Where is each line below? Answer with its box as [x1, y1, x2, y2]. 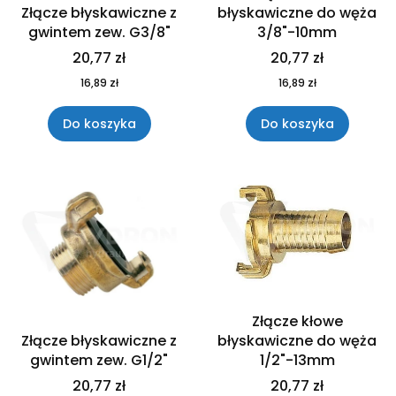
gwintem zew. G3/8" [27, 22, 171, 43]
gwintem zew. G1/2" [30, 350, 168, 371]
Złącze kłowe [251, 311, 343, 332]
